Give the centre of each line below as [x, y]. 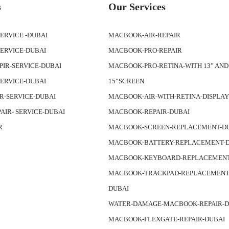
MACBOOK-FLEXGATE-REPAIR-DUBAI [167, 219]
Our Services [137, 7]
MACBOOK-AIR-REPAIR [145, 35]
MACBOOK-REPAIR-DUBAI [149, 112]
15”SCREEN [127, 81]
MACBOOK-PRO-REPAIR [145, 50]
